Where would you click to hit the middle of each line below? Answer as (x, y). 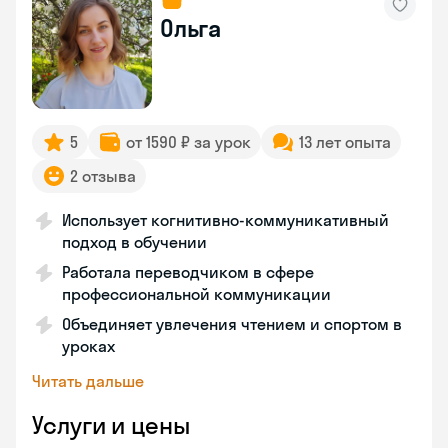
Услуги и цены (111, 425)
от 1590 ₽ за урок (188, 142)
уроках (88, 346)
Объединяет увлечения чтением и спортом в (232, 324)
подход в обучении (134, 242)
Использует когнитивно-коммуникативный (225, 220)
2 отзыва (103, 176)
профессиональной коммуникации (196, 294)
